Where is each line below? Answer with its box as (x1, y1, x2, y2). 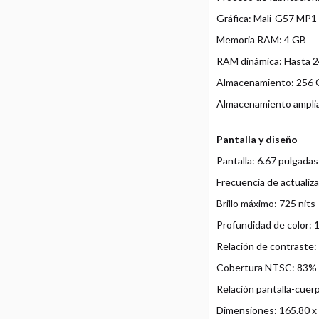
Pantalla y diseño (216, 133, 298, 145)
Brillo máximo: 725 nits (216, 197, 315, 209)
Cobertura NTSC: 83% (216, 261, 317, 273)
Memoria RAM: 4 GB (216, 33, 306, 46)
